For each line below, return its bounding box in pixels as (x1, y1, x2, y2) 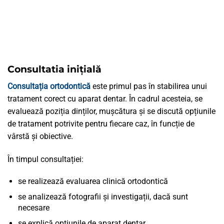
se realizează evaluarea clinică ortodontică (17, 176, 168, 186)
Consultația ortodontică (7, 81, 90, 91)
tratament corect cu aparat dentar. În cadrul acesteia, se (7, 93, 202, 103)
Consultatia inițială (7, 63, 101, 75)
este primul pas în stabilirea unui (90, 81, 207, 91)
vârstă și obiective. (7, 131, 73, 141)
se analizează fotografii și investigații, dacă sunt (17, 192, 188, 202)
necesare (17, 203, 49, 213)
